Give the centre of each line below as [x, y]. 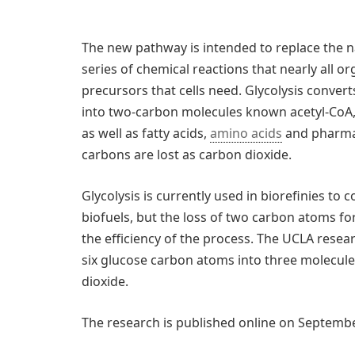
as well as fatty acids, [146, 134]
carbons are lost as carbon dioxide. [187, 155]
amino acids [246, 134]
